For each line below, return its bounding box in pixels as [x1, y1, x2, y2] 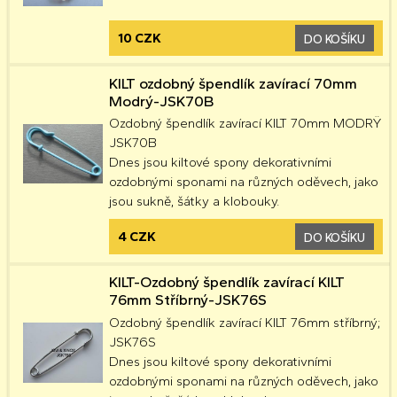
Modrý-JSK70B [108, 91, 214, 110]
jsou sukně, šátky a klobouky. [108, 193, 280, 210]
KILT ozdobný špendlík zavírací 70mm [108, 74, 357, 92]
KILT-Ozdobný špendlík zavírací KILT [108, 273, 345, 292]
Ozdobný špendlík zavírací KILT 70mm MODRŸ [108, 115, 382, 132]
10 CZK [117, 29, 161, 46]
